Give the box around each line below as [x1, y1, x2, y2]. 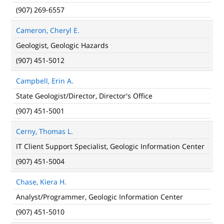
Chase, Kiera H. [16, 177, 66, 186]
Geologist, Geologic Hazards [16, 40, 108, 50]
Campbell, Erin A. [16, 76, 73, 85]
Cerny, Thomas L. [16, 126, 73, 136]
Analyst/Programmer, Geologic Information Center [16, 192, 183, 201]
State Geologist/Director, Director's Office [16, 91, 152, 100]
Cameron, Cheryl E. [16, 25, 79, 35]
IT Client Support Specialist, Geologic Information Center [16, 141, 204, 151]
